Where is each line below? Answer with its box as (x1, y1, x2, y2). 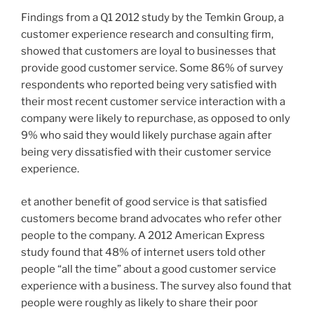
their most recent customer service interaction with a (21, 95, 285, 109)
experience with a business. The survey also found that (21, 279, 292, 292)
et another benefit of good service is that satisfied (21, 195, 267, 208)
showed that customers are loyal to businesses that (21, 45, 276, 58)
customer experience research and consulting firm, (21, 28, 273, 41)
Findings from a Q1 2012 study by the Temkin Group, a (21, 11, 284, 25)
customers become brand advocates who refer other (21, 212, 282, 225)
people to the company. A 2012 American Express (21, 228, 265, 242)
